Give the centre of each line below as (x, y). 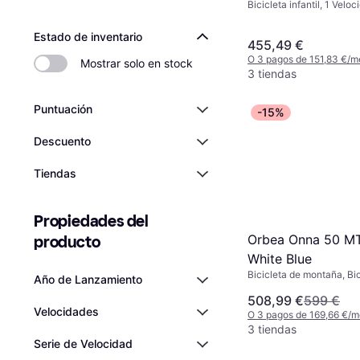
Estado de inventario (88, 37)
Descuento (62, 141)
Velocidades (66, 311)
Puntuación (63, 109)
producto (67, 242)
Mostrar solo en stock (137, 63)
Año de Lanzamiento (88, 279)
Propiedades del (92, 221)
